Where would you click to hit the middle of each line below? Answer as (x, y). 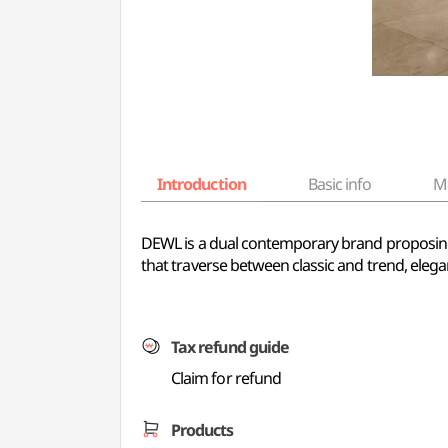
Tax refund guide (230, 347)
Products (202, 430)
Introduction (201, 184)
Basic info (339, 184)
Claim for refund (226, 378)
